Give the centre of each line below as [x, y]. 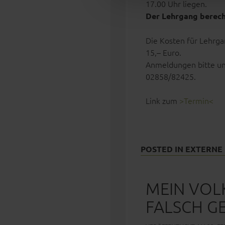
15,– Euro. [163, 52]
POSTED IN [163, 149]
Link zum [162, 100]
